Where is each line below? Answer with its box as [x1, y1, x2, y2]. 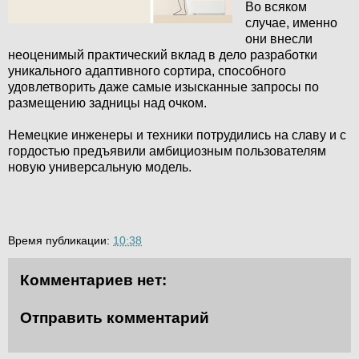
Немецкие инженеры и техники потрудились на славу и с [8, 127, 346, 142]
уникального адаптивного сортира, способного [8, 63, 286, 78]
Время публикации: [8, 233, 113, 247]
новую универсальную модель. [8, 159, 192, 174]
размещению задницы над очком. [8, 95, 207, 110]
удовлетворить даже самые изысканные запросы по [8, 79, 319, 94]
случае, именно [244, 15, 337, 30]
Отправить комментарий [20, 309, 209, 327]
